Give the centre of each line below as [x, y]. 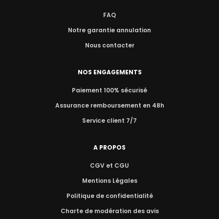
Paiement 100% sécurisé [109, 90]
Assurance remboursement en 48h [109, 106]
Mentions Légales [109, 181]
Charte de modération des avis [109, 211]
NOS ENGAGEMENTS [109, 72]
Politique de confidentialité [109, 196]
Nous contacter [109, 45]
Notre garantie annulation [109, 30]
